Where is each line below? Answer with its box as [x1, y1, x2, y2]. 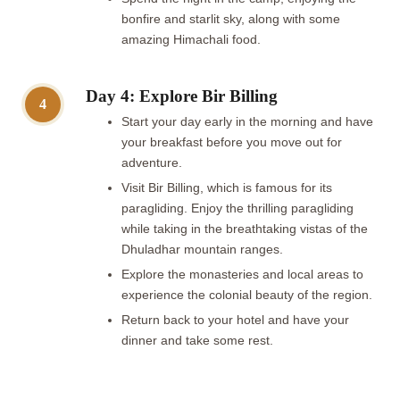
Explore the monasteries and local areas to [121, 267, 363, 281]
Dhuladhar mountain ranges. [121, 242, 287, 256]
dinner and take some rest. [121, 333, 277, 347]
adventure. [121, 155, 186, 170]
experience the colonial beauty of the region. [121, 287, 376, 302]
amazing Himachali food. [121, 32, 261, 46]
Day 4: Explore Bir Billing [86, 86, 278, 105]
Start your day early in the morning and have [121, 114, 373, 129]
